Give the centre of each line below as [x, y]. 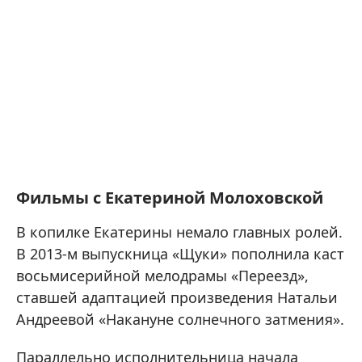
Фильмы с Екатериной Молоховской [170, 197]
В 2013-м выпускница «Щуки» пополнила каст [180, 253]
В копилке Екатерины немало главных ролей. [179, 232]
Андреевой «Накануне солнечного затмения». [180, 319]
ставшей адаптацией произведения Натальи [177, 297]
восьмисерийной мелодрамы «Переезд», [162, 275]
